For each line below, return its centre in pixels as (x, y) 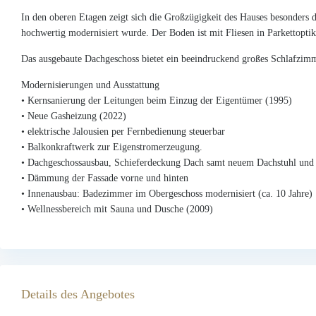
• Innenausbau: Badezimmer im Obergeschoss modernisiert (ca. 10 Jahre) (167, 193)
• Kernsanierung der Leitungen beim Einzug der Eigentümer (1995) (157, 100)
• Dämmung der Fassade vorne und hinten (105, 178)
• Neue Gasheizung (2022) (74, 116)
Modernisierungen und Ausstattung (90, 85)
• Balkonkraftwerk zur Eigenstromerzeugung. (112, 147)
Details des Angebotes (78, 294)
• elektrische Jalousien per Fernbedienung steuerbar (123, 131)
